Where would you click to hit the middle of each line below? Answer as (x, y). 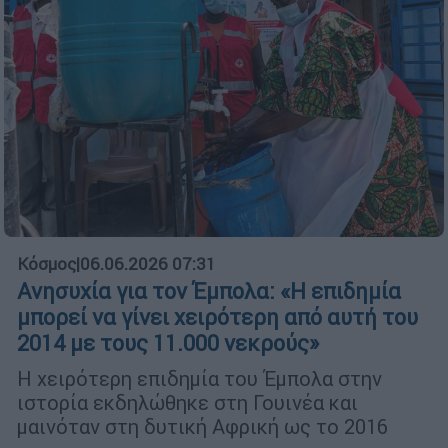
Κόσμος (46, 264)
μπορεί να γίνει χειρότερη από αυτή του (217, 318)
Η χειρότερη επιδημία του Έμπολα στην (199, 379)
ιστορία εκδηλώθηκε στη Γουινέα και (187, 403)
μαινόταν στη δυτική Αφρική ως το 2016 (202, 427)
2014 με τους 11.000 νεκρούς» (168, 344)
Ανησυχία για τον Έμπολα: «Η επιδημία (209, 292)
